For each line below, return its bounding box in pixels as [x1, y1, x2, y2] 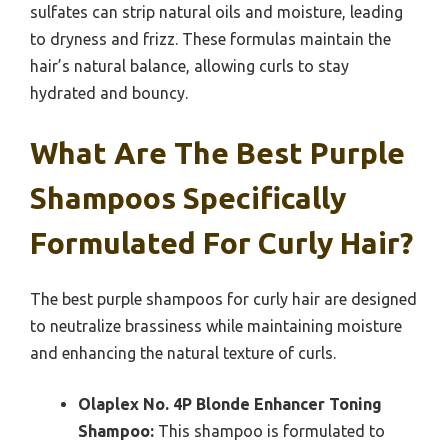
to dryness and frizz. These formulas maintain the [30, 30, 391, 49]
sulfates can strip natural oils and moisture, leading [30, 3, 403, 22]
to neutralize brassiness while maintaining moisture [30, 317, 402, 336]
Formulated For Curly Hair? [30, 226, 413, 261]
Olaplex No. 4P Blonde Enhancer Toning [78, 395, 382, 414]
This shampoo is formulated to [154, 422, 385, 441]
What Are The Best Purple [30, 136, 405, 171]
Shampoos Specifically [30, 181, 346, 216]
